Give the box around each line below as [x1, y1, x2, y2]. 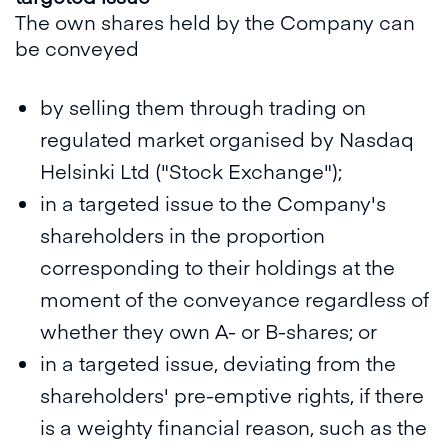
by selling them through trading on [40, 93, 366, 120]
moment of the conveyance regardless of [40, 285, 429, 312]
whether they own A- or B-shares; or [40, 317, 392, 344]
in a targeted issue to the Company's [40, 189, 386, 216]
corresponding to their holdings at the [40, 253, 395, 280]
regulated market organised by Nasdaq [40, 125, 414, 152]
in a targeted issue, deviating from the [40, 349, 396, 376]
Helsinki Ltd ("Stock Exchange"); [40, 157, 347, 184]
